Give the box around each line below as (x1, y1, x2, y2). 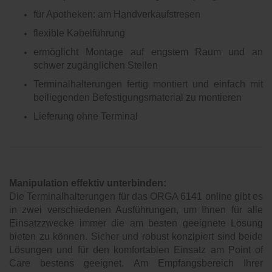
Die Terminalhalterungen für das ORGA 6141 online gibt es (9, 191, 263, 202)
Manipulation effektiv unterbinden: (9, 178, 166, 188)
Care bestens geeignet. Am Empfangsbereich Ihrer (9, 258, 263, 268)
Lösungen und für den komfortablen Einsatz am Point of (9, 245, 263, 255)
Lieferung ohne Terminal (33, 111, 138, 121)
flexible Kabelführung (33, 28, 125, 38)
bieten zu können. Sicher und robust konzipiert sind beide (9, 231, 263, 242)
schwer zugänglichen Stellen (33, 60, 158, 70)
